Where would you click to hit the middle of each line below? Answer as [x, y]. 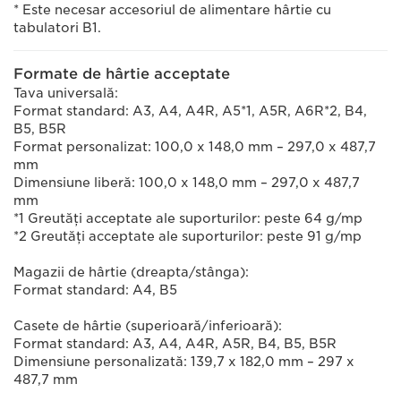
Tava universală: [66, 93]
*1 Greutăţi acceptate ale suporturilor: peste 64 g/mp [188, 218]
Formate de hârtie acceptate [122, 74]
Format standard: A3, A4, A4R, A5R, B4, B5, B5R [175, 344]
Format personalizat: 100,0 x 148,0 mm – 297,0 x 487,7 [195, 147]
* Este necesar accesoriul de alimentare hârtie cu [172, 10]
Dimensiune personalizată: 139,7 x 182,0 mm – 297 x [184, 362]
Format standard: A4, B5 [95, 290]
